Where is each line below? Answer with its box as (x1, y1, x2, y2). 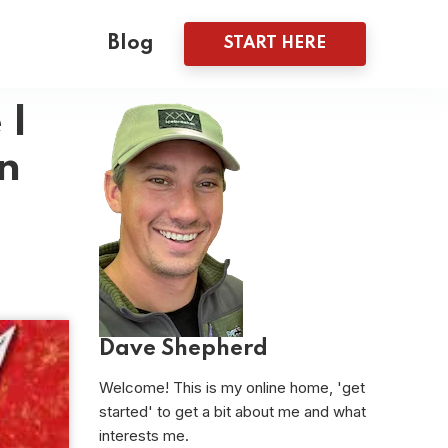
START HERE (224, 35, 326, 52)
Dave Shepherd (98, 338, 268, 360)
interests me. (98, 426, 189, 445)
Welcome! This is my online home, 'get (98, 378, 365, 397)
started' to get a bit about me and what (98, 402, 366, 421)
